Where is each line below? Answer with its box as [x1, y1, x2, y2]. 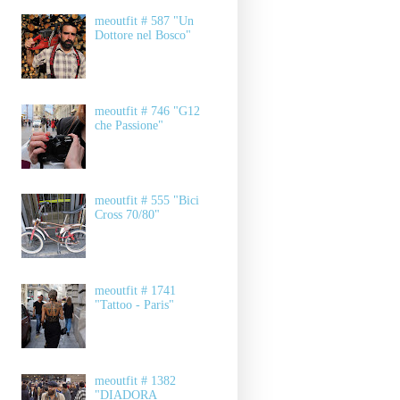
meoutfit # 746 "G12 [95, 104, 201, 118]
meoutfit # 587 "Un [95, 14, 195, 29]
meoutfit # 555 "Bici [95, 194, 200, 208]
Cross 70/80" [95, 208, 161, 222]
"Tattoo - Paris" [95, 298, 175, 312]
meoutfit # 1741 [95, 284, 177, 298]
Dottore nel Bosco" [95, 29, 192, 43]
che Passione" [95, 118, 164, 132]
